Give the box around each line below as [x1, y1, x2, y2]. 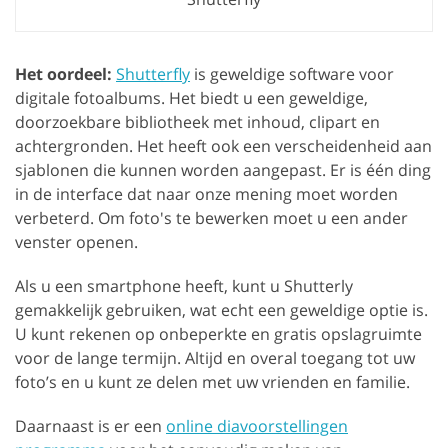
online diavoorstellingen [166, 414, 348, 437]
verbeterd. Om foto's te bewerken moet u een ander [15, 206, 408, 229]
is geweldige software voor [190, 62, 394, 85]
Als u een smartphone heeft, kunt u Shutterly [15, 274, 353, 297]
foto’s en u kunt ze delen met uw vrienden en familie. [15, 370, 410, 393]
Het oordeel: [15, 62, 112, 85]
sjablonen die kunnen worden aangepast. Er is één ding [15, 158, 431, 181]
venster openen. [15, 230, 138, 253]
